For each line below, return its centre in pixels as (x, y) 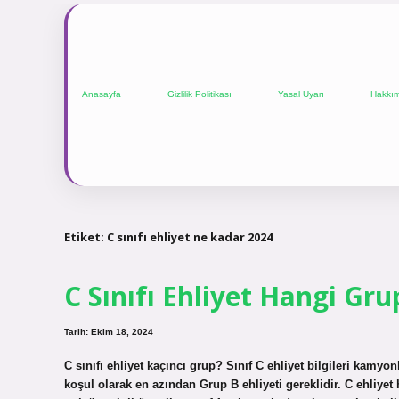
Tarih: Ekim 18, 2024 (109, 332)
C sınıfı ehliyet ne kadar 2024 (190, 236)
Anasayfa (102, 94)
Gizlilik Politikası (199, 94)
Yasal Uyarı (301, 94)
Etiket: (85, 236)
